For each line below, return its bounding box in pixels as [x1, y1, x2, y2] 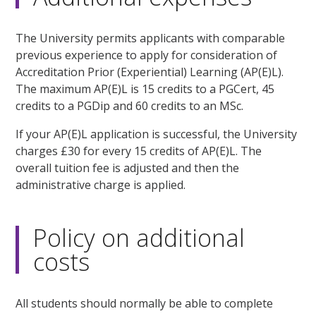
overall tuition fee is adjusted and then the [16, 160, 240, 176]
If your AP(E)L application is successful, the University [16, 126, 298, 142]
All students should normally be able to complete [16, 296, 274, 311]
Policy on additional [33, 221, 245, 254]
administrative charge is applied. [16, 177, 186, 193]
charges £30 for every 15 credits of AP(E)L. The [16, 143, 262, 159]
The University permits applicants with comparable [16, 30, 286, 47]
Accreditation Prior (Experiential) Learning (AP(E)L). [16, 64, 284, 80]
